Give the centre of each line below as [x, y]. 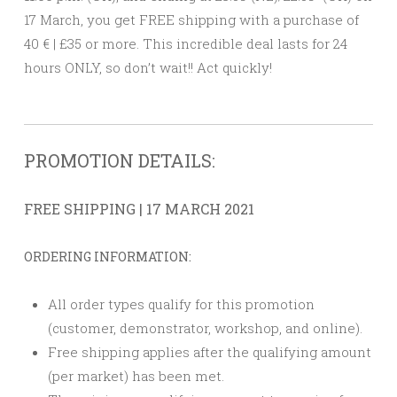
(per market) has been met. [136, 376]
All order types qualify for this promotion [181, 304]
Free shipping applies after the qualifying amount [210, 352]
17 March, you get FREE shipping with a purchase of [191, 20]
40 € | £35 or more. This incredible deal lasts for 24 [186, 44]
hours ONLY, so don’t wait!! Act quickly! [148, 68]
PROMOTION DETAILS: [120, 161]
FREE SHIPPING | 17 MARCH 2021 [139, 209]
